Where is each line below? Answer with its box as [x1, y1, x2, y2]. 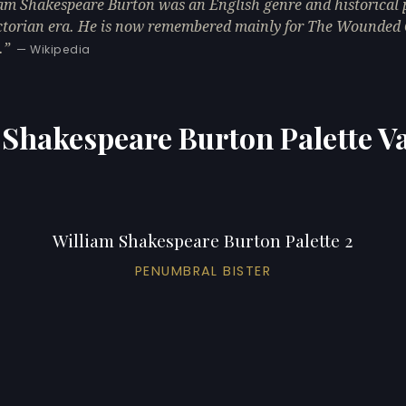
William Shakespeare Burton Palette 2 [53, 227, 353, 252]
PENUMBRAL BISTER [134, 261, 272, 280]
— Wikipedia [16, 41, 91, 57]
